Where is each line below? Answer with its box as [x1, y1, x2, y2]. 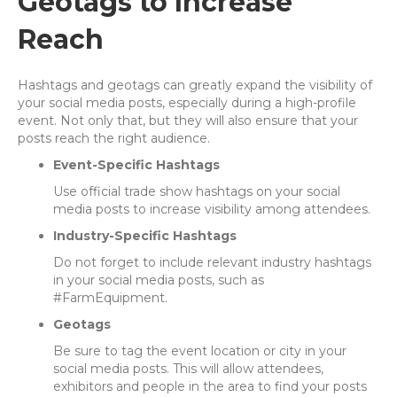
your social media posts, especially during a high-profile [18, 95, 356, 112]
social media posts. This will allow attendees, [53, 361, 323, 378]
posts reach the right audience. [18, 130, 210, 147]
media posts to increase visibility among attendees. [53, 201, 370, 218]
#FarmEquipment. [53, 290, 167, 307]
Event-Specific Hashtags [53, 157, 220, 174]
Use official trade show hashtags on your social [53, 183, 340, 200]
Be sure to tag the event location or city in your [53, 343, 346, 360]
